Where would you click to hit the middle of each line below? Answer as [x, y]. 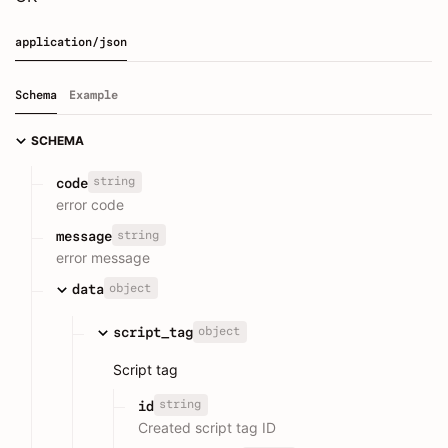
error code [90, 204]
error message [103, 257]
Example [93, 95]
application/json [71, 42]
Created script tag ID [207, 427]
